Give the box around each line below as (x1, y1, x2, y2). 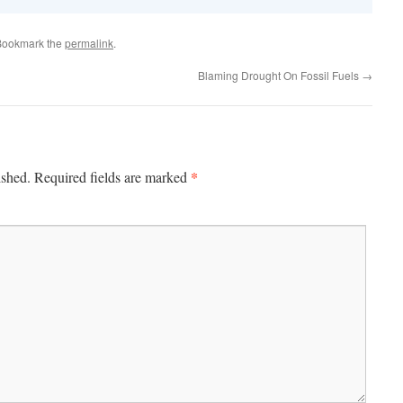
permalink (65, 35, 113, 50)
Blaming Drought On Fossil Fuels (198, 67, 362, 83)
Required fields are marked (34, 167, 191, 186)
